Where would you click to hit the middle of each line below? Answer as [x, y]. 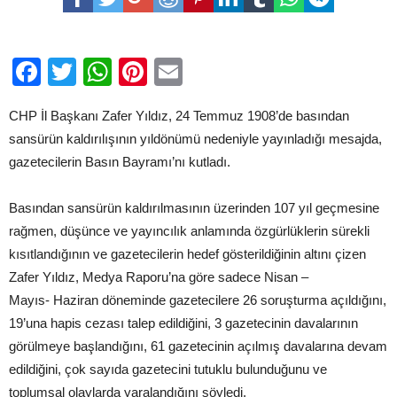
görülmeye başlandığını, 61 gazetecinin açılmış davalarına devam [198, 346]
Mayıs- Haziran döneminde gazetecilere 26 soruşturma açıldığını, [198, 300]
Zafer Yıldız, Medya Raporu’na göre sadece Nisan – [159, 277]
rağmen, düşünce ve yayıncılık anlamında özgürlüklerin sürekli [189, 231]
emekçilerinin [65, 22]
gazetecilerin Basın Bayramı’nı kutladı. [120, 162]
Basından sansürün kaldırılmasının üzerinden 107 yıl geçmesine [194, 208]
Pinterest [203, 72]
